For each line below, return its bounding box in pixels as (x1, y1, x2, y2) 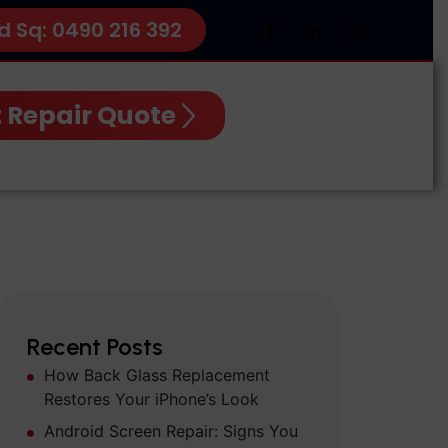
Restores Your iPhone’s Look (43, 389, 259, 410)
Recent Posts (26, 332, 163, 362)
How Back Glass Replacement (43, 365, 270, 386)
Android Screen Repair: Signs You (43, 421, 298, 442)
